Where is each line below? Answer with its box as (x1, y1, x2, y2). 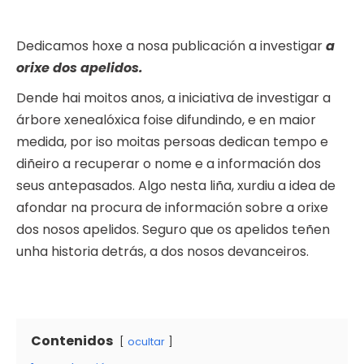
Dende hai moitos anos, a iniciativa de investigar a (16, 89, 331, 108)
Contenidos (31, 331, 113, 351)
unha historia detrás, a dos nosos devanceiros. (16, 242, 309, 262)
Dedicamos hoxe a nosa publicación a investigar (16, 37, 326, 56)
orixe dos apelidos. (16, 58, 143, 78)
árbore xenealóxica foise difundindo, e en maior (16, 110, 316, 130)
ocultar (128, 335, 165, 349)
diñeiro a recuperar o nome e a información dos (16, 154, 321, 174)
